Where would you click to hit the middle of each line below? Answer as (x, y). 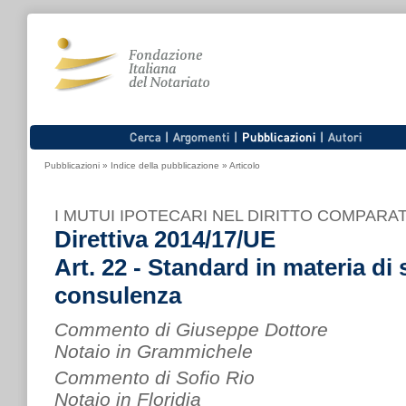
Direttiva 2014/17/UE (165, 239)
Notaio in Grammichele (154, 351)
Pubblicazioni (72, 165)
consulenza (118, 295)
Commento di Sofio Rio (155, 377)
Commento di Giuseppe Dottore (191, 329)
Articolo (245, 165)
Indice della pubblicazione (165, 165)
